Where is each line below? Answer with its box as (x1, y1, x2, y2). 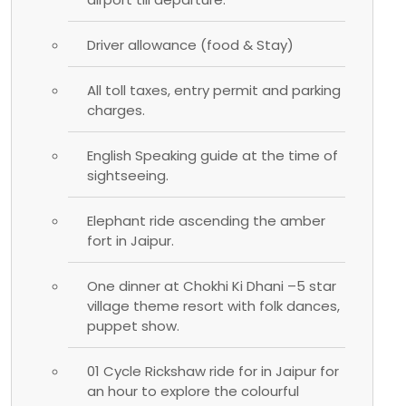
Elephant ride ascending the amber (87, 210, 325, 230)
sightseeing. (87, 165, 169, 185)
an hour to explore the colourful (87, 381, 299, 401)
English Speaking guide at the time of (87, 145, 338, 165)
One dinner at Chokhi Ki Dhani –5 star (87, 275, 336, 295)
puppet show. (87, 315, 179, 335)
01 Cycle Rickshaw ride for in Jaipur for (87, 361, 339, 381)
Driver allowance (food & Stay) (87, 34, 294, 54)
